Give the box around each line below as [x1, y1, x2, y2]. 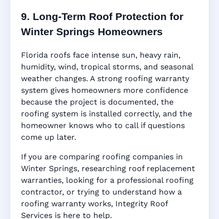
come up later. [21, 132, 76, 142]
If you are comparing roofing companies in [21, 152, 183, 162]
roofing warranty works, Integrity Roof [21, 199, 168, 209]
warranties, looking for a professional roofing [21, 175, 194, 185]
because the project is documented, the [21, 97, 174, 107]
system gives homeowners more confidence [21, 86, 188, 95]
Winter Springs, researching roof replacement [21, 164, 195, 174]
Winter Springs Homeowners [21, 26, 163, 38]
